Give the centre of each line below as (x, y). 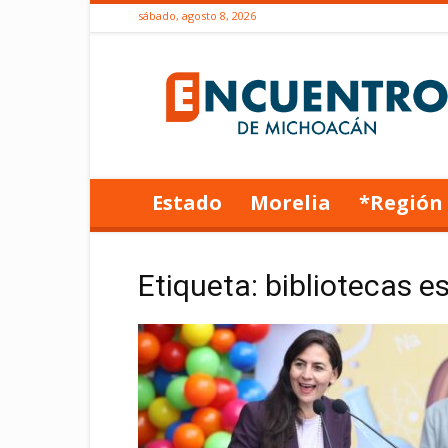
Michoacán (342, 112)
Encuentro (340, 70)
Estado (187, 202)
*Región (401, 202)
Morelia (290, 202)
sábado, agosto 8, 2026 (197, 15)
